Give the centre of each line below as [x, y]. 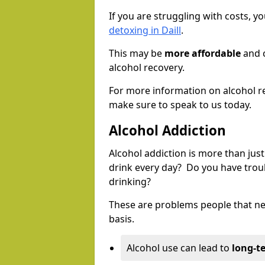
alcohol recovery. [147, 68]
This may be [137, 54]
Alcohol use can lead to [179, 248]
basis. [122, 219]
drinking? [131, 182]
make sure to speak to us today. [180, 105]
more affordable [203, 54]
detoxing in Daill [145, 30]
